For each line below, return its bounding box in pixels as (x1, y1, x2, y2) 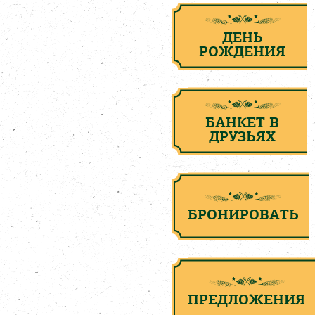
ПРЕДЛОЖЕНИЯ (188, 290, 305, 308)
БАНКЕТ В (205, 112, 279, 131)
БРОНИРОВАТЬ (188, 205, 299, 223)
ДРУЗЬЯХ (209, 127, 276, 145)
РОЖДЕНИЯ (199, 41, 285, 60)
